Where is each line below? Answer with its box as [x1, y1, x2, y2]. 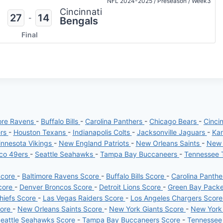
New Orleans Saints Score [17, 205, 104, 213]
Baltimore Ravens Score [22, 172, 101, 180]
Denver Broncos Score [19, 183, 94, 191]
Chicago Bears [149, 117, 199, 125]
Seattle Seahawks [35, 150, 95, 158]
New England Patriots [58, 139, 131, 147]
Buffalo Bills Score [106, 172, 166, 180]
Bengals [59, 15, 98, 27]
